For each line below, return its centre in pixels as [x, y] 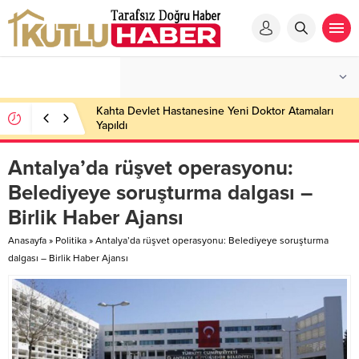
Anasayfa [27, 240]
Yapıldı [112, 125]
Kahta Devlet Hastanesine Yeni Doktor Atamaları [215, 111]
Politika [71, 240]
